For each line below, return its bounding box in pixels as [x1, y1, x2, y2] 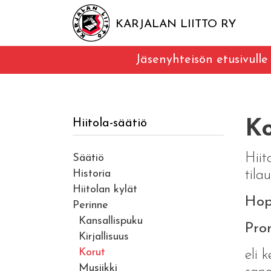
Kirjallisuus [78, 230, 129, 243]
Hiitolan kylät [72, 183, 137, 195]
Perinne [72, 199, 108, 211]
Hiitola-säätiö [72, 117, 147, 129]
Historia [72, 168, 111, 180]
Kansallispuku [78, 215, 143, 227]
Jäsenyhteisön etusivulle [135, 53, 268, 66]
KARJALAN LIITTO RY [116, 18, 237, 30]
